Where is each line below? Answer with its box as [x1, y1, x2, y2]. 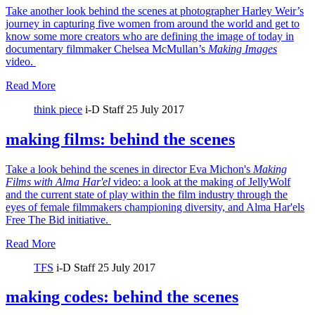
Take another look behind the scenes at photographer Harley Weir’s [6, 4, 304, 17]
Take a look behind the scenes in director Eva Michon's [6, 162, 253, 175]
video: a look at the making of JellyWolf [110, 175, 290, 188]
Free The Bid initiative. [6, 213, 111, 226]
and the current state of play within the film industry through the [6, 188, 288, 200]
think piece [34, 103, 82, 115]
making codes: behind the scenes [6, 288, 238, 307]
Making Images [208, 42, 277, 55]
